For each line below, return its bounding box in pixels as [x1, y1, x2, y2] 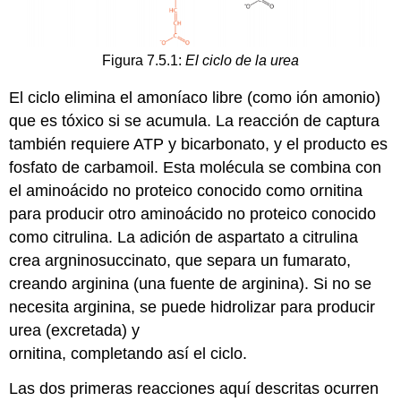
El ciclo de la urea [185, 53, 299, 69]
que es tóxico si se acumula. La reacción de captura [9, 111, 380, 130]
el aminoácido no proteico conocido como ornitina [9, 181, 363, 200]
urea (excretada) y [9, 320, 141, 339]
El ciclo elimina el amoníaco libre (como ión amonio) [9, 88, 381, 107]
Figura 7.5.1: [102, 53, 185, 69]
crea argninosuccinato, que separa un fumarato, [9, 251, 352, 269]
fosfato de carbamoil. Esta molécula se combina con [9, 158, 382, 176]
